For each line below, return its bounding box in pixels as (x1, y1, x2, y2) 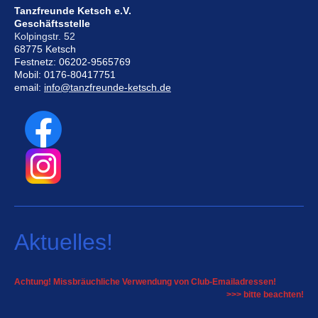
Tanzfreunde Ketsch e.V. (14, 5, 131, 17)
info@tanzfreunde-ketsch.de (44, 82, 171, 94)
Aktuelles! (14, 229, 113, 256)
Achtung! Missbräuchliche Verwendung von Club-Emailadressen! (14, 277, 278, 287)
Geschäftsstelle (14, 18, 90, 30)
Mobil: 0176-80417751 (14, 69, 116, 81)
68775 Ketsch (14, 43, 76, 55)
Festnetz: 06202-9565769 (14, 56, 131, 68)
